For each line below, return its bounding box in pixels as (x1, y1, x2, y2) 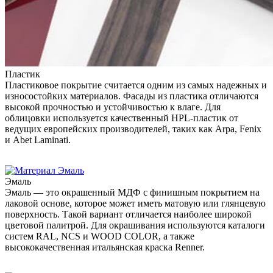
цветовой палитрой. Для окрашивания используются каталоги (5, 220, 265, 231)
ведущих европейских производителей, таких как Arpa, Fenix (5, 124, 261, 135)
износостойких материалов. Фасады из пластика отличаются (5, 91, 258, 102)
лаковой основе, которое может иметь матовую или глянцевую (5, 198, 266, 209)
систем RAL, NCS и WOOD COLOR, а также (5, 231, 194, 242)
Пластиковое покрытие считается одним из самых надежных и (5, 80, 267, 91)
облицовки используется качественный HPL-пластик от (5, 113, 238, 124)
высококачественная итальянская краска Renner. (5, 242, 205, 253)
